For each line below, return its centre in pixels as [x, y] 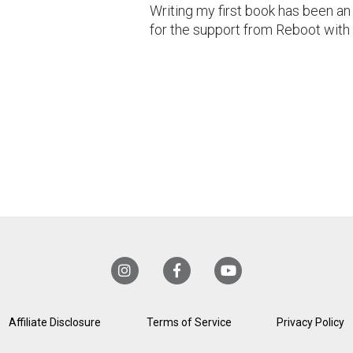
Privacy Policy [311, 323]
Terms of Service [189, 323]
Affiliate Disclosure [54, 323]
